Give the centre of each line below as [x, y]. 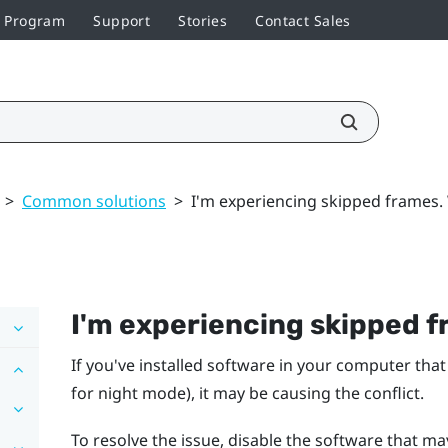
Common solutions [94, 200]
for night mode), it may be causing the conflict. [247, 392]
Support [122, 20]
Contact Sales [303, 20]
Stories [203, 20]
